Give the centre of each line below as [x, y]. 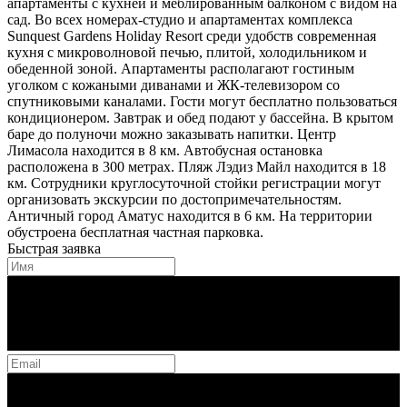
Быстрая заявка [54, 248]
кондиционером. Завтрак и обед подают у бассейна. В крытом [200, 117]
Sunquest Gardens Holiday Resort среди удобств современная [192, 35]
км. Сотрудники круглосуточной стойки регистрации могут [194, 183]
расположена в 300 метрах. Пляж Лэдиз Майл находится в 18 [197, 166]
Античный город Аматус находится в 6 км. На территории [190, 215]
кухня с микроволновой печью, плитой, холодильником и [187, 52]
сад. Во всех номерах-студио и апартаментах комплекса [180, 19]
